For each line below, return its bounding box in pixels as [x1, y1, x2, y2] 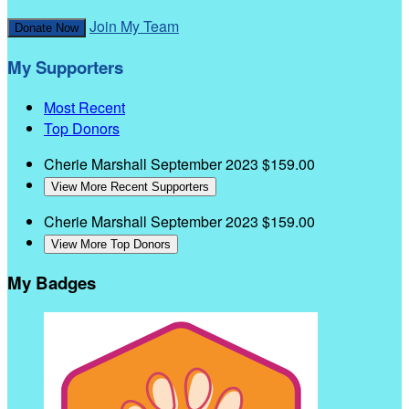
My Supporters [7, 55, 123, 79]
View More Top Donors [51, 236, 171, 251]
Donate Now [15, 21, 79, 36]
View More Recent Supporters [51, 179, 209, 194]
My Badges [7, 270, 96, 296]
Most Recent [44, 96, 125, 118]
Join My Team [89, 16, 179, 37]
